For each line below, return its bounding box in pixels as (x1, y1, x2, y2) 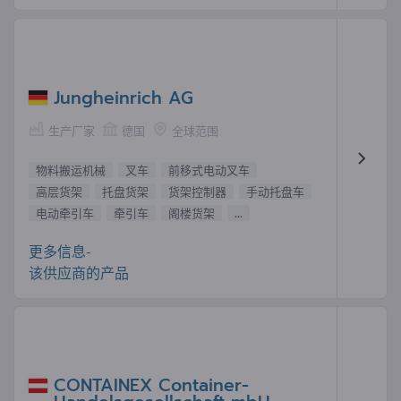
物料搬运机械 (36, 162, 106, 177)
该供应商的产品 (29, 263, 129, 281)
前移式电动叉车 (168, 162, 250, 177)
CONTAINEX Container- (54, 372, 249, 399)
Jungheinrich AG (54, 84, 193, 111)
